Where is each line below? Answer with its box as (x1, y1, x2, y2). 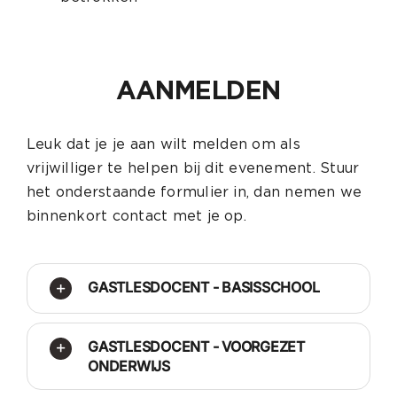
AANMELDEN (115, 74, 282, 106)
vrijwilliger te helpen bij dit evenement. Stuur (26, 160, 360, 177)
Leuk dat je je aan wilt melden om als (26, 136, 300, 153)
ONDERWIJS (87, 357, 170, 376)
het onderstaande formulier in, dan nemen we (26, 183, 362, 201)
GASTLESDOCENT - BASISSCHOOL (87, 278, 320, 297)
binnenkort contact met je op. (26, 207, 246, 225)
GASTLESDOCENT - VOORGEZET (87, 338, 305, 356)
